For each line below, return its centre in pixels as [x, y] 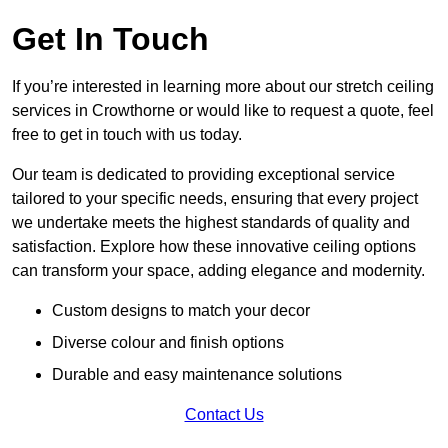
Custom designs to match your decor [181, 311]
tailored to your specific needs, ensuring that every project [215, 199]
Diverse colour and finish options [168, 343]
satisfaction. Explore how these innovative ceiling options [214, 247]
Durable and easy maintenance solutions [197, 375]
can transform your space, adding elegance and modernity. [218, 271]
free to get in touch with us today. [127, 135]
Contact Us [224, 415]
